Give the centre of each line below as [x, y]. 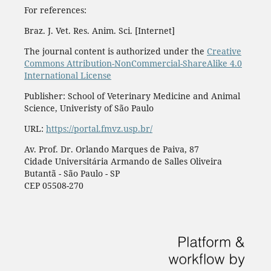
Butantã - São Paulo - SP [72, 173]
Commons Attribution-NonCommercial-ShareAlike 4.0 [133, 63]
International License [67, 75]
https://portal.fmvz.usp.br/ [99, 128]
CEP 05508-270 [54, 185]
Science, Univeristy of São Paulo [89, 108]
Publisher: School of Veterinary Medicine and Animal [132, 96]
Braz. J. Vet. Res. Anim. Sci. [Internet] [99, 30]
